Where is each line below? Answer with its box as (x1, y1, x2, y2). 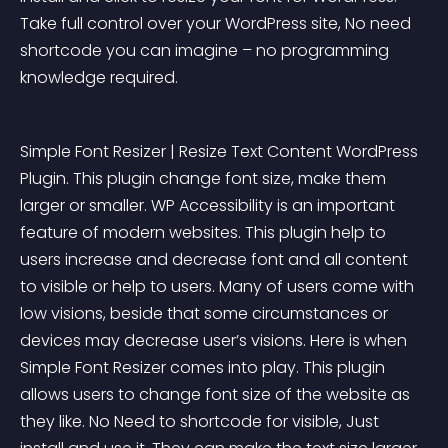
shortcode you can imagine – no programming (20, 39, 393, 62)
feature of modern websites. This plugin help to (20, 221, 390, 244)
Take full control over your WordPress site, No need (20, 12, 415, 35)
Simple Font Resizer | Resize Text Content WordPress (20, 140, 422, 163)
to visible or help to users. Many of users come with (20, 275, 418, 298)
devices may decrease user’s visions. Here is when (20, 329, 411, 352)
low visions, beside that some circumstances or (20, 302, 392, 325)
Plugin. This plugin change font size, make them (20, 167, 390, 190)
